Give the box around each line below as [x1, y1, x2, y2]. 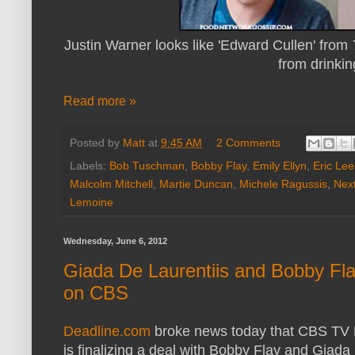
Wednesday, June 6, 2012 [63, 236, 167, 246]
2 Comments [216, 136, 281, 149]
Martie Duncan [159, 177, 233, 191]
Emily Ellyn [253, 159, 307, 173]
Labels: [70, 159, 109, 173]
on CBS [63, 282, 128, 304]
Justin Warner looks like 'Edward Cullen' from [64, 37, 352, 54]
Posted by [70, 136, 123, 149]
